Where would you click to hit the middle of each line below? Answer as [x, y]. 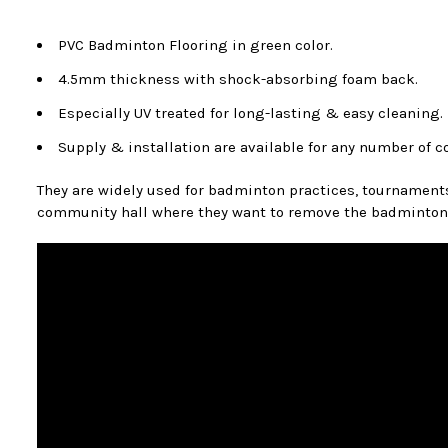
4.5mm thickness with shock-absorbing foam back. [238, 79]
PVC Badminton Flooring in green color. [195, 45]
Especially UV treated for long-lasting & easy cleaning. [250, 113]
